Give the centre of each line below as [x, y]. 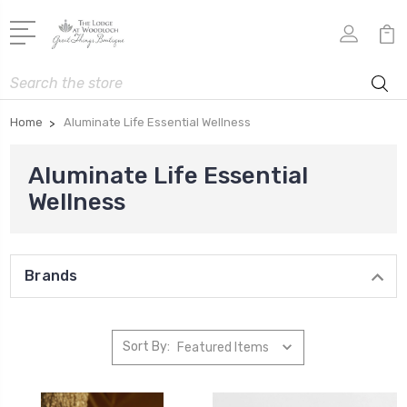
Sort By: [146, 347]
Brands [51, 275]
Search [31, 77]
